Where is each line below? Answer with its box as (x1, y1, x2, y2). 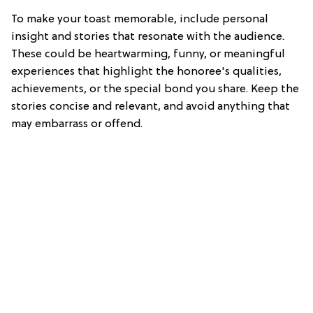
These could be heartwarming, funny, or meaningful (11, 48, 285, 61)
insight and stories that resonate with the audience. (11, 30, 284, 43)
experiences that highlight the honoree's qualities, (11, 65, 282, 78)
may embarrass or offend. (11, 117, 143, 131)
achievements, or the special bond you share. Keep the (11, 82, 299, 96)
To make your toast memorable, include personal (11, 13, 268, 26)
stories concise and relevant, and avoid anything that (11, 100, 290, 113)
